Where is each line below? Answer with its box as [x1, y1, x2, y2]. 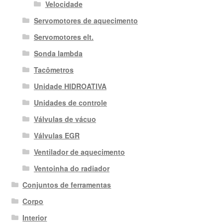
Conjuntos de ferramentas [22, 179, 111, 190]
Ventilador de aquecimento [33, 146, 125, 157]
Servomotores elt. [33, 31, 94, 42]
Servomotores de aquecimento [33, 15, 138, 25]
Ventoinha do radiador [33, 163, 110, 173]
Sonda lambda [33, 48, 83, 58]
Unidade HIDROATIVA [33, 81, 107, 91]
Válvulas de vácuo [33, 113, 96, 124]
